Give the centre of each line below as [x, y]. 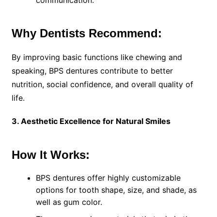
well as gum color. [69, 202]
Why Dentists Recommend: [86, 33]
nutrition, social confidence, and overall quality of [102, 85]
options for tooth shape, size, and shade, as [116, 190]
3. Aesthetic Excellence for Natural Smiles [91, 121]
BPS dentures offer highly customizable [108, 178]
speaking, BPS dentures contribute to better [92, 71]
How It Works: [50, 155]
